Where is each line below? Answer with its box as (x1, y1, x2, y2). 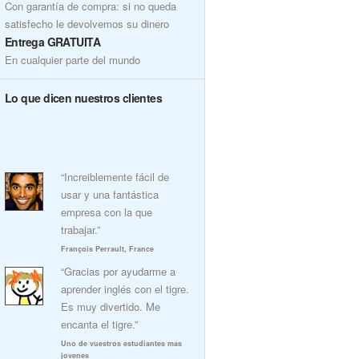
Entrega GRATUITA (5, 34, 101, 50)
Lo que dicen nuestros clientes (5, 90, 163, 106)
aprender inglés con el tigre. (61, 281, 189, 296)
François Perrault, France (61, 244, 154, 254)
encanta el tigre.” (61, 317, 138, 332)
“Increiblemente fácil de (61, 169, 169, 184)
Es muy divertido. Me (61, 299, 160, 314)
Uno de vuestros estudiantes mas (61, 338, 182, 349)
